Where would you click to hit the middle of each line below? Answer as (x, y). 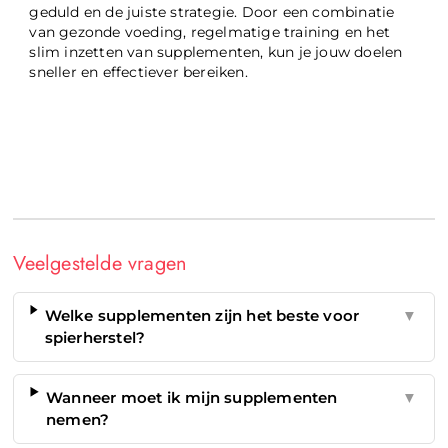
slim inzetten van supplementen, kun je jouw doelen (216, 51)
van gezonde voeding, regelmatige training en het (210, 31)
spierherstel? (95, 337)
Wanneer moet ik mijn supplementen (192, 397)
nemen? (78, 419)
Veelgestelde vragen (100, 263)
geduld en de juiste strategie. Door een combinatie (212, 11)
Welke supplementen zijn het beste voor (202, 315)
